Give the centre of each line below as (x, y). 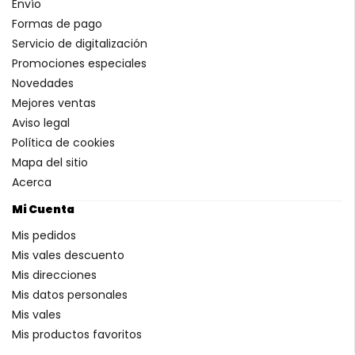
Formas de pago (57, 23)
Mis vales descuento (68, 255)
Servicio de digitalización (80, 43)
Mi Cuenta (43, 209)
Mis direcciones (54, 275)
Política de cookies (63, 142)
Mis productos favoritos (77, 334)
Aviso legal (41, 122)
